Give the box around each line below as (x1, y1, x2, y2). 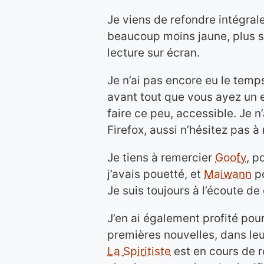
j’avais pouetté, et (107, 167, 204, 181)
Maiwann (204, 167, 252, 181)
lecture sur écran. (107, 46, 200, 60)
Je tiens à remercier (107, 151, 215, 164)
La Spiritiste (107, 245, 171, 258)
